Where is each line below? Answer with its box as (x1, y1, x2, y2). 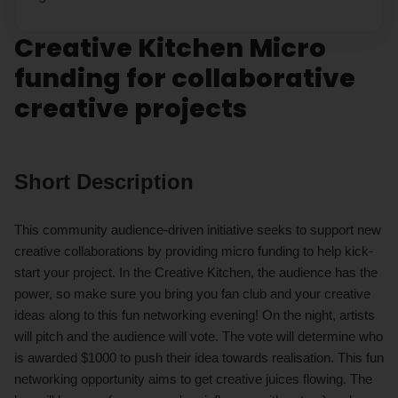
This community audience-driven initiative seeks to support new (14, 221, 381, 237)
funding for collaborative (14, 60, 355, 96)
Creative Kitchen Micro (14, 29, 326, 66)
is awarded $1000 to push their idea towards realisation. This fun (14, 349, 384, 365)
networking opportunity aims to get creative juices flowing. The (14, 370, 372, 386)
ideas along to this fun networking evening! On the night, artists (14, 306, 375, 322)
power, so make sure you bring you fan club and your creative (14, 285, 370, 301)
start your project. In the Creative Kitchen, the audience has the (14, 264, 378, 280)
